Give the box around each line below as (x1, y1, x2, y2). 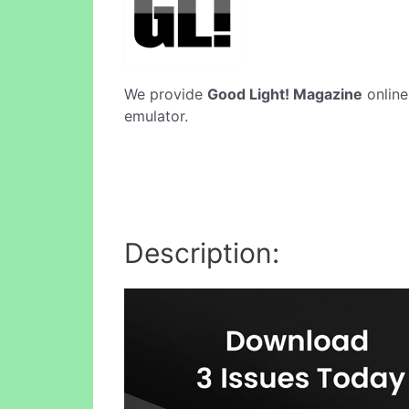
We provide (124, 85, 207, 103)
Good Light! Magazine (207, 85, 362, 103)
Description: (124, 236, 279, 269)
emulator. (124, 107, 188, 125)
